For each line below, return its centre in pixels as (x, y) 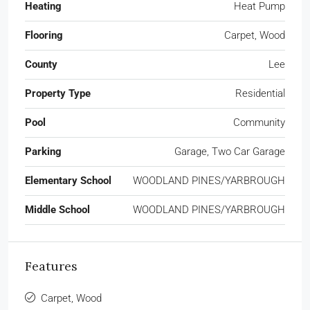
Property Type (58, 93)
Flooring (44, 35)
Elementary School (68, 180)
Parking (43, 151)
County (41, 64)
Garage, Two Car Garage (230, 151)
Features (51, 266)
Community (259, 122)
